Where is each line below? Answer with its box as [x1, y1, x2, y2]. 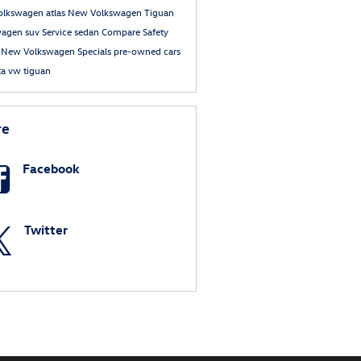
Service [41, 25, 74, 39]
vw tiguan [7, 64, 51, 77]
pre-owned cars [113, 44, 180, 58]
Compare [101, 25, 143, 39]
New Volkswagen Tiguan [67, 6, 174, 19]
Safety [142, 25, 168, 39]
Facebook [22, 160, 80, 177]
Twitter [23, 222, 68, 239]
